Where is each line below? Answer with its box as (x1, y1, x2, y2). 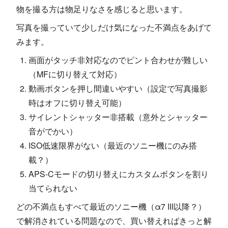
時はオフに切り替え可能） (28, 97, 126, 109)
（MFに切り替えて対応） (28, 68, 122, 80)
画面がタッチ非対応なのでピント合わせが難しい (28, 54, 208, 66)
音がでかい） (28, 125, 77, 137)
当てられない (28, 182, 77, 194)
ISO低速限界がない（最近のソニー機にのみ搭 (28, 139, 197, 152)
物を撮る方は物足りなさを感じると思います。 (16, 3, 187, 15)
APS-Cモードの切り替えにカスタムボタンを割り (28, 168, 209, 180)
